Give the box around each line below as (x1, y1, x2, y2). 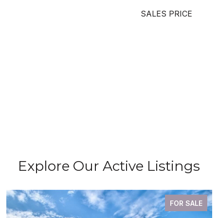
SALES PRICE (141, 9, 192, 18)
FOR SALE (170, 199, 202, 207)
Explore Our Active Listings (18, 158, 200, 174)
